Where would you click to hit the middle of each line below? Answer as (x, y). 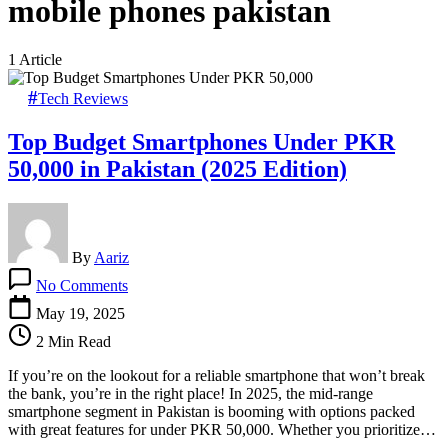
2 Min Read (71, 342)
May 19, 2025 (80, 314)
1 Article (35, 60)
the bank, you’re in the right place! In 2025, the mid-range (190, 394)
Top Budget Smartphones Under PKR (201, 142)
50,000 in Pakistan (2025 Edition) (177, 169)
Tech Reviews (83, 99)
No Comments (82, 286)
